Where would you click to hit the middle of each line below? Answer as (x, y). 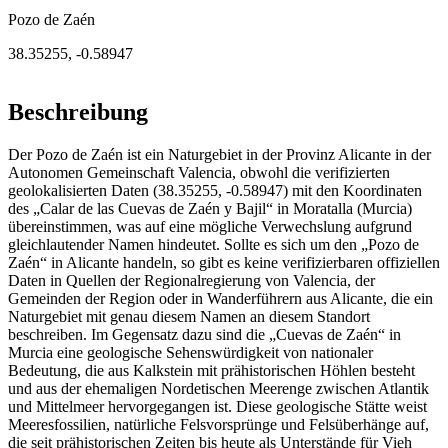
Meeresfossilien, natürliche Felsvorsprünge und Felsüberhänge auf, (218, 425)
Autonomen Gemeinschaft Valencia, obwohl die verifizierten (199, 173)
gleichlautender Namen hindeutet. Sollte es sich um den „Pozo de (213, 245)
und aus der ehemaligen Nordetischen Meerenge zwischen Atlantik (218, 389)
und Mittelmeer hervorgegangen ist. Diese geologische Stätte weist (217, 407)
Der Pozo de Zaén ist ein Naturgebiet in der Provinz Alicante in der (219, 155)
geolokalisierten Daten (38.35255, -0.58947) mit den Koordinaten (215, 191)
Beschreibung (78, 112)
